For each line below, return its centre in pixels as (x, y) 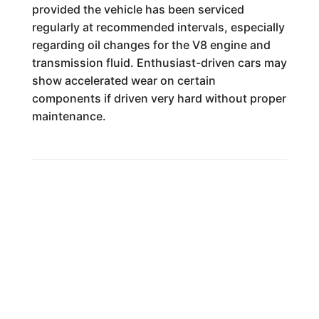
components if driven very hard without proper (159, 98)
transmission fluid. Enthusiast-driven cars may (159, 63)
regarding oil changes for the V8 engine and (151, 45)
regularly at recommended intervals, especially (158, 27)
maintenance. (69, 116)
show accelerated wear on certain (124, 80)
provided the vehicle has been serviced (138, 9)
